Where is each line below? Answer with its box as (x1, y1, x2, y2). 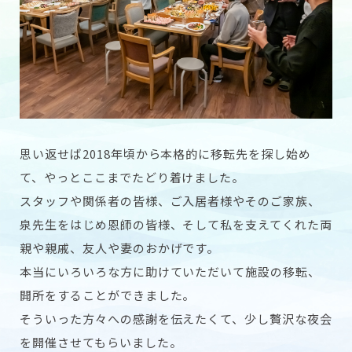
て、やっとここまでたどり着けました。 (20, 168, 245, 185)
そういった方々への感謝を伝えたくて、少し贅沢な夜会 (20, 310, 332, 327)
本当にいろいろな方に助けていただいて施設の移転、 (20, 262, 321, 280)
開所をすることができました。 (20, 286, 196, 303)
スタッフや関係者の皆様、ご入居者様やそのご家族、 (20, 192, 321, 209)
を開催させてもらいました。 (20, 333, 182, 350)
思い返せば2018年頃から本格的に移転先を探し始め (20, 145, 311, 162)
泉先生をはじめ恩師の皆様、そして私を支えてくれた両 (20, 215, 333, 233)
